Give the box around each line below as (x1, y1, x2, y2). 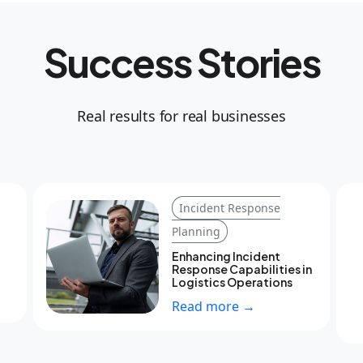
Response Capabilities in (172, 261, 313, 276)
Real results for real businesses (77, 105, 286, 126)
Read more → (172, 297, 256, 315)
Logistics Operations (172, 274, 293, 289)
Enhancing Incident (172, 248, 281, 263)
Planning (172, 223, 221, 239)
